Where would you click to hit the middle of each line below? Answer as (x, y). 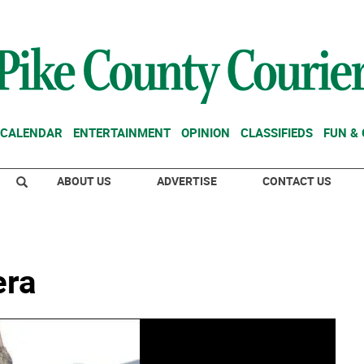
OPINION (206, 132)
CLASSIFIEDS (277, 132)
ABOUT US (84, 181)
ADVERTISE (187, 181)
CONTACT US (297, 181)
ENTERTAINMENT (122, 132)
